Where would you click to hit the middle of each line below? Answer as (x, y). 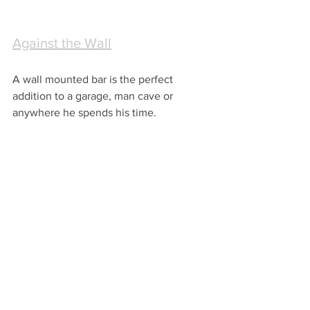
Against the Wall (62, 43)
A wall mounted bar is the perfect (94, 80)
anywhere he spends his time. (84, 113)
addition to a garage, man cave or (94, 96)
